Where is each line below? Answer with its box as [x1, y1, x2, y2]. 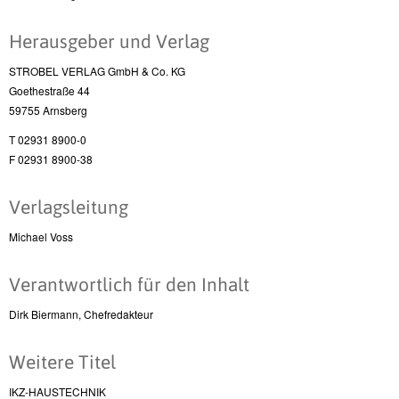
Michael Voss [9, 228, 73, 244]
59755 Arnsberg [9, 102, 87, 118]
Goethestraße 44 [9, 82, 90, 98]
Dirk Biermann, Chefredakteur [9, 305, 153, 322]
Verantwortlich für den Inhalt [9, 273, 249, 295]
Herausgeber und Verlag [9, 29, 209, 52]
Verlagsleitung [9, 195, 128, 217]
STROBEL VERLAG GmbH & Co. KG [9, 62, 185, 78]
